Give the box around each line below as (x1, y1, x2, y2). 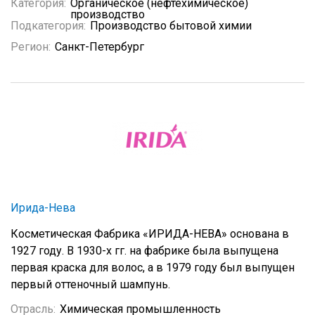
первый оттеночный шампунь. (11, 278, 170, 291)
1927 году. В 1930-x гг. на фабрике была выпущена (11, 244, 278, 257)
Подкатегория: (11, 19, 86, 32)
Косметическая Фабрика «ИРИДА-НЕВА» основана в (11, 227, 289, 240)
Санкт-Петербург (55, 40, 144, 53)
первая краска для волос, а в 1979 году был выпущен (11, 261, 295, 274)
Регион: (11, 40, 51, 53)
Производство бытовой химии (90, 19, 252, 32)
